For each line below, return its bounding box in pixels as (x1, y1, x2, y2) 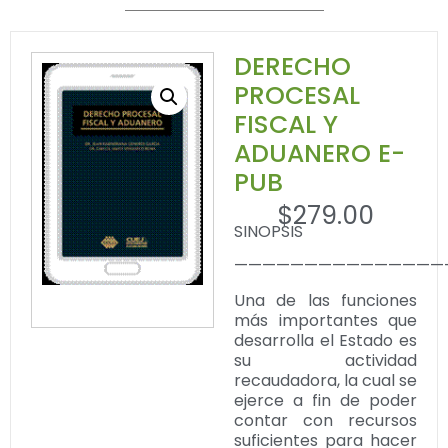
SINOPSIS (234, 219, 303, 243)
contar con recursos (234, 408, 417, 432)
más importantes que (234, 308, 417, 332)
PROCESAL (234, 78, 360, 114)
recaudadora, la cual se (234, 368, 417, 392)
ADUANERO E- (234, 136, 405, 172)
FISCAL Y (234, 107, 338, 143)
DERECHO (234, 49, 351, 85)
